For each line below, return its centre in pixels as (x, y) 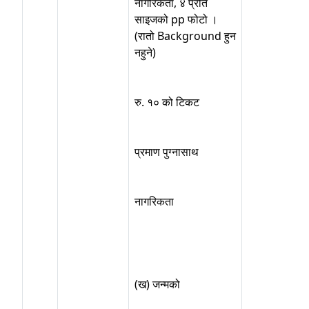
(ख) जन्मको (157, 284)
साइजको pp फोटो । (176, 19)
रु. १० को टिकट (167, 102)
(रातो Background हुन (185, 36)
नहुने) (145, 52)
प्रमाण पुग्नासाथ (167, 152)
